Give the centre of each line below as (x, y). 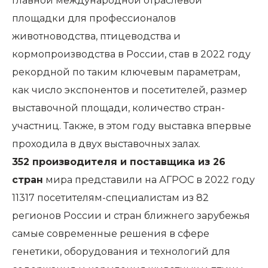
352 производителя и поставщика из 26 (119, 162)
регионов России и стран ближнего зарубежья (131, 216)
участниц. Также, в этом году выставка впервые (132, 126)
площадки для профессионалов (94, 19)
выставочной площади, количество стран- (118, 108)
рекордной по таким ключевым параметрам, (126, 72)
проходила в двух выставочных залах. (106, 144)
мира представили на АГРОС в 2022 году (149, 180)
